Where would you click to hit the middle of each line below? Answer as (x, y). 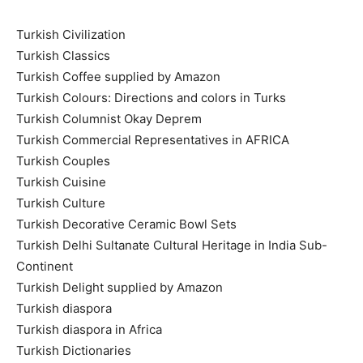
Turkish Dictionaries (74, 350)
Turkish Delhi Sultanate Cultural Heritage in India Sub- (172, 245)
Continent (45, 266)
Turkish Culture (61, 203)
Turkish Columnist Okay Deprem (109, 118)
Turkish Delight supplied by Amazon (120, 287)
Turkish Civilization (71, 34)
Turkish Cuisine (61, 181)
